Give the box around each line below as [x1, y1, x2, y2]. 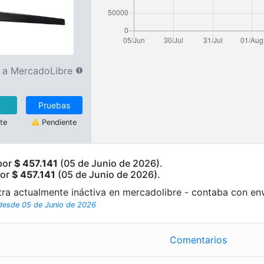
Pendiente [39, 117, 77, 127]
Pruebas [38, 100, 70, 110]
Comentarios [169, 233, 227, 246]
